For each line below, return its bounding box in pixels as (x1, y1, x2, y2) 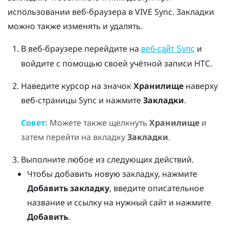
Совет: (20, 117, 48, 128)
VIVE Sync (135, 6, 172, 17)
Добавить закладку (27, 182, 110, 194)
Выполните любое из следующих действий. (20, 153, 194, 165)
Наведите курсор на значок (20, 80, 133, 91)
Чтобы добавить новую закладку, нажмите (27, 168, 198, 179)
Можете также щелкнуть (47, 117, 149, 128)
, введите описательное (109, 182, 204, 194)
